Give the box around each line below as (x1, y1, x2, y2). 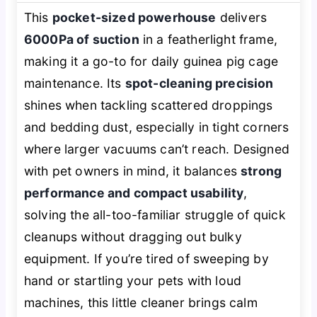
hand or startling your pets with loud (23, 272, 242, 288)
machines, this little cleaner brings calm (23, 294, 258, 310)
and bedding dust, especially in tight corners (23, 119, 289, 134)
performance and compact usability (23, 185, 244, 200)
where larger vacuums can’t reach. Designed (23, 141, 289, 156)
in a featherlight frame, (139, 31, 277, 47)
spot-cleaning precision (125, 75, 274, 91)
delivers (216, 9, 267, 25)
